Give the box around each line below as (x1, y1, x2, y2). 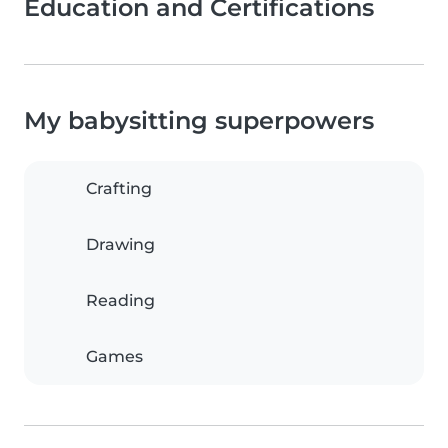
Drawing (86, 235, 155, 255)
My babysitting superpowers (24, 106, 374, 136)
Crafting (86, 179, 152, 199)
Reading (86, 291, 155, 311)
